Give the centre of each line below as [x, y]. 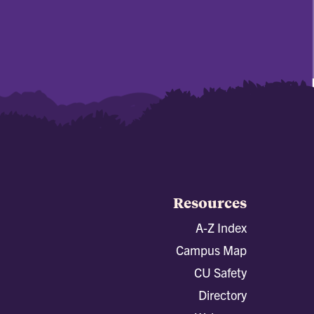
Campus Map [211, 250]
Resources [210, 203]
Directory [223, 295]
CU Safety [220, 273]
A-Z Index [221, 228]
